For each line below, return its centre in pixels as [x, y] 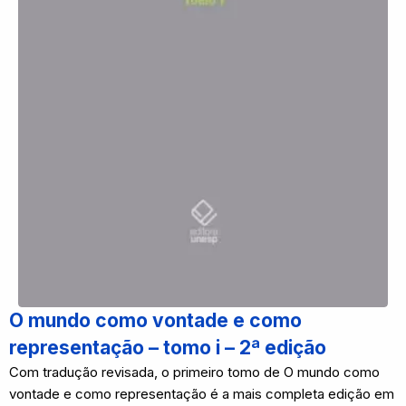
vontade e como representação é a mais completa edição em [202, 394]
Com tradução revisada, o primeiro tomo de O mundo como [194, 372]
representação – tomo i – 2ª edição [168, 348]
